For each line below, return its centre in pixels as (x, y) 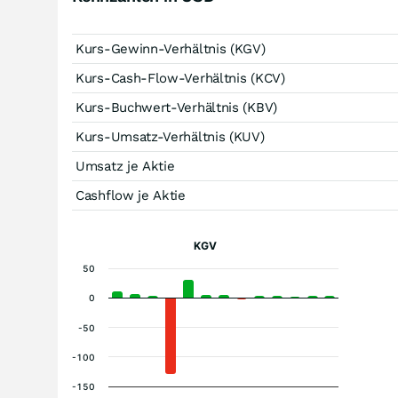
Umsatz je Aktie (125, 166)
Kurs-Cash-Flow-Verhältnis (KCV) (180, 78)
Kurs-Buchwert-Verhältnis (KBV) (176, 107)
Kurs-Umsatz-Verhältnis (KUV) (170, 137)
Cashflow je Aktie (131, 195)
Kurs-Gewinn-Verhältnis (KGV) (171, 49)
